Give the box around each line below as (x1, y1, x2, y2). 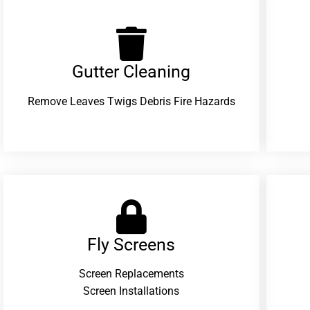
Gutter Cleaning (72, 62, 191, 82)
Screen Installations (83, 284, 180, 298)
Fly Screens (87, 234, 176, 255)
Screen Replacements (78, 267, 184, 281)
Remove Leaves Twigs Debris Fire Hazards (28, 94, 235, 108)
